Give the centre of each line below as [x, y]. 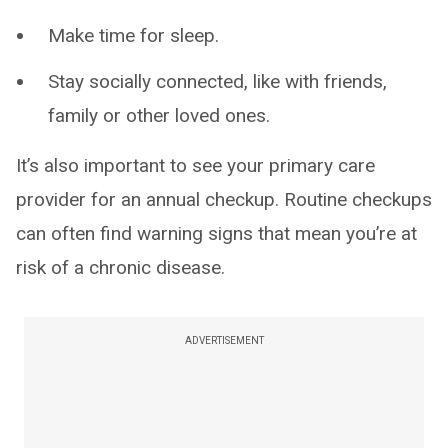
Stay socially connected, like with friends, [217, 81]
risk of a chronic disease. [120, 267]
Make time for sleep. [133, 35]
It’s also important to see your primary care [195, 165]
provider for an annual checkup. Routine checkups [224, 199]
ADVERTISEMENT [224, 340]
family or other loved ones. [159, 115]
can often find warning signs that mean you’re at [216, 233]
